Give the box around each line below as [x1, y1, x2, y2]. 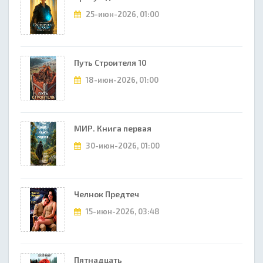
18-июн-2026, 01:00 [84, 75, 159, 85]
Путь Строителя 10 [74, 58, 147, 68]
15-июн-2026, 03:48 [84, 207, 160, 216]
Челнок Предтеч [74, 189, 139, 199]
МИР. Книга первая [74, 123, 151, 133]
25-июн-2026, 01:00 [84, 9, 159, 19]
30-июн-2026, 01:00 [84, 141, 160, 150]
